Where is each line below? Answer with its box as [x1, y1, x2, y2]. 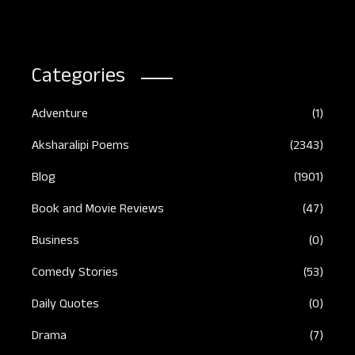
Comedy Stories [32, 264, 118, 284]
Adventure [32, 105, 88, 125]
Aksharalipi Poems [32, 137, 129, 157]
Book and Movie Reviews [32, 200, 164, 220]
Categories [32, 63, 125, 94]
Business [32, 232, 79, 252]
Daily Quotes [32, 296, 99, 315]
